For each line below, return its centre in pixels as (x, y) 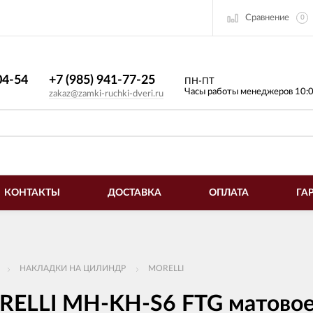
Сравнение (267, 17)
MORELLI (166, 268)
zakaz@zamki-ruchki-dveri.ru (106, 94)
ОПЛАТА (229, 193)
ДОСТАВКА (134, 193)
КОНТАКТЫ (32, 193)
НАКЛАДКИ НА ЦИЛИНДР (73, 268)
